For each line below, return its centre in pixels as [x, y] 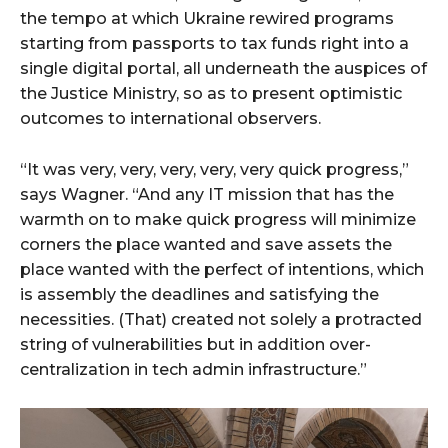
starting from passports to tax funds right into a [214, 43]
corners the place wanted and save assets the [206, 244]
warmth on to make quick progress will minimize [218, 219]
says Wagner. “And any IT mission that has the [207, 194]
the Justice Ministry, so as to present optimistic [211, 93]
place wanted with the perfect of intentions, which [222, 269]
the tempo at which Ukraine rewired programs [207, 18]
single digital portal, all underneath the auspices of [223, 68]
